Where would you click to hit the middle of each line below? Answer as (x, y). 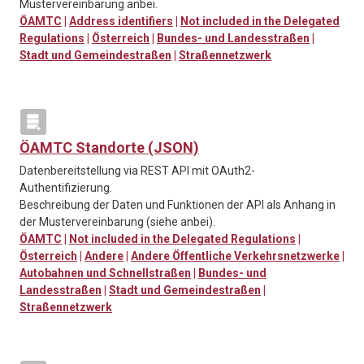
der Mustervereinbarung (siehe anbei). (117, 222)
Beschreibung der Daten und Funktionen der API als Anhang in (178, 205)
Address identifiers (121, 22)
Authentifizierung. (66, 188)
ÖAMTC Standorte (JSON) (109, 148)
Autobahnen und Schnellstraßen (105, 273)
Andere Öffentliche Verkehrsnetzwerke (235, 256)
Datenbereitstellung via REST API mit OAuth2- (137, 171)
